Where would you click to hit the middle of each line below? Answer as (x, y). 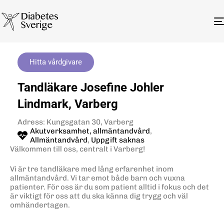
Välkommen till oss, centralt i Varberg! (77, 149)
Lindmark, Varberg (68, 104)
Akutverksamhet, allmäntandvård (90, 131)
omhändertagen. (40, 205)
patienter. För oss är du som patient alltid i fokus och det (109, 187)
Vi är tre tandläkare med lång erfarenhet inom (92, 169)
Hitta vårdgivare (56, 62)
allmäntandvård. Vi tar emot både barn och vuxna (97, 178)
